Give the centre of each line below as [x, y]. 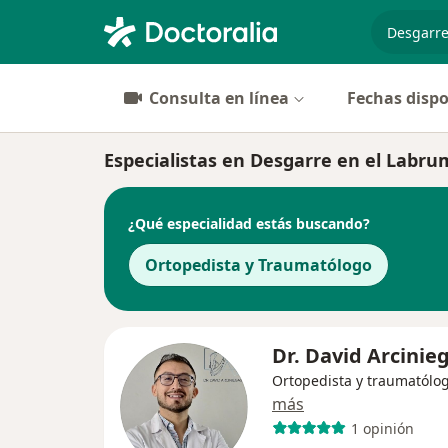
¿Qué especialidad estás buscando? [249, 223]
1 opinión [382, 428]
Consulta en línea [219, 98]
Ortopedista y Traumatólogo [258, 265]
